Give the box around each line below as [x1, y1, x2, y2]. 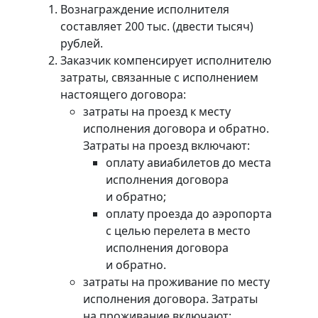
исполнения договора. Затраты [82, 291, 258, 307]
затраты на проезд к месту [82, 104, 231, 120]
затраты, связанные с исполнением [60, 70, 258, 86]
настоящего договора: [60, 87, 186, 103]
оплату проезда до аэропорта [105, 206, 272, 222]
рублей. [60, 35, 103, 52]
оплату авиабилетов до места [105, 155, 271, 171]
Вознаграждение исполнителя [60, 1, 229, 18]
